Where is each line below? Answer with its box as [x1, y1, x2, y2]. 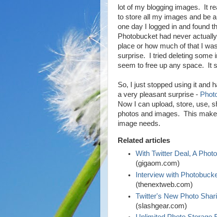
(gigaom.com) [136, 159, 180, 168]
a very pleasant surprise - [118, 91, 200, 98]
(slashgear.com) [136, 201, 187, 210]
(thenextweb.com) [136, 180, 193, 188]
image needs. [118, 120, 160, 127]
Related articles [118, 136, 170, 144]
